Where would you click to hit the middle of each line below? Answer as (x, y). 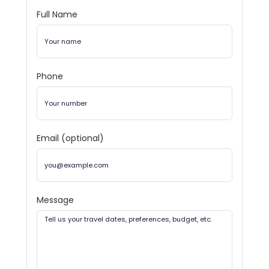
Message (55, 200)
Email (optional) (70, 138)
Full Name (57, 15)
